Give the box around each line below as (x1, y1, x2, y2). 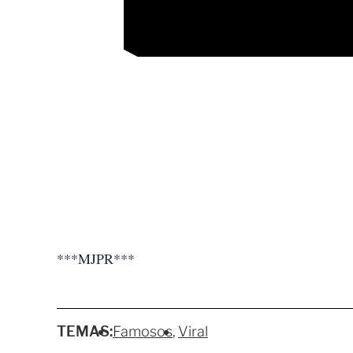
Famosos (113, 323, 173, 340)
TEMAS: (57, 323, 113, 340)
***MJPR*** (57, 249, 135, 269)
